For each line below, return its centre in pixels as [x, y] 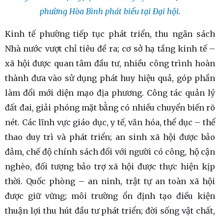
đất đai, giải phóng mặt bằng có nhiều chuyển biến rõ [110, 107]
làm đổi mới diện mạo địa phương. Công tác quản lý [110, 93]
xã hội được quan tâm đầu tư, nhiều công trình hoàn [110, 63]
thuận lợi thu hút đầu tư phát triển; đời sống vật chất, [110, 210]
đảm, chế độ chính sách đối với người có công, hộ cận [110, 151]
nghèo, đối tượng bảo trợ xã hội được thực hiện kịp [110, 166]
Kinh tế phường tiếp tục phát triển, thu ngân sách [110, 34]
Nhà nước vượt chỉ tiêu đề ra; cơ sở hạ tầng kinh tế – [110, 48]
